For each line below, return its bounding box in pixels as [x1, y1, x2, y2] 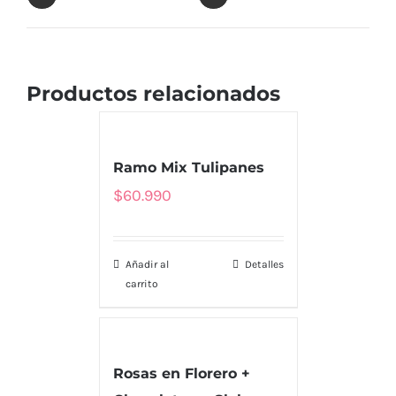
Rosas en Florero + [112, 364, 250, 382]
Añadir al [125, 257, 169, 270]
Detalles [244, 257, 284, 270]
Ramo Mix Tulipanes [112, 158, 264, 176]
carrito [125, 277, 158, 290]
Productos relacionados [27, 80, 280, 106]
